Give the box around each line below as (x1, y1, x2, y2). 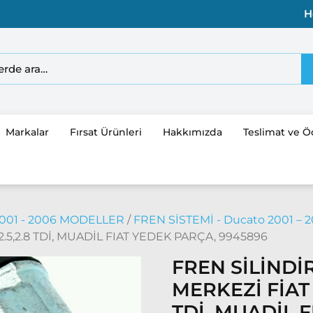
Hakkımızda (162, 126, 222, 138)
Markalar (5, 126, 49, 138)
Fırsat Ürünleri (69, 126, 142, 138)
